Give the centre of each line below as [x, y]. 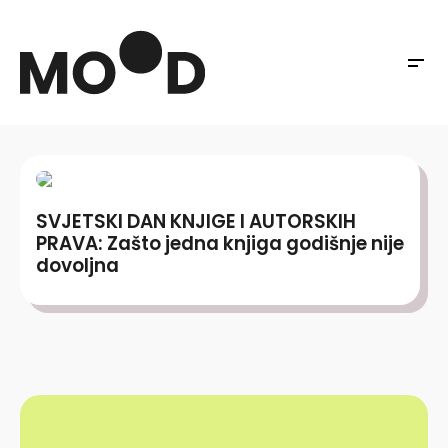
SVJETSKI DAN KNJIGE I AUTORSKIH [196, 221]
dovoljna [77, 265]
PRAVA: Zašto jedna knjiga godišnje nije [220, 243]
